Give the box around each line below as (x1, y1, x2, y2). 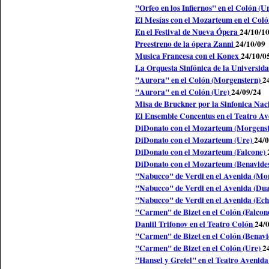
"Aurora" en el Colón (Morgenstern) (135, 74, 262, 86)
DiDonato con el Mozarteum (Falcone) (135, 146, 267, 159)
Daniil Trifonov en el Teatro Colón (135, 218, 255, 231)
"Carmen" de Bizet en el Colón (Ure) (135, 242, 262, 255)
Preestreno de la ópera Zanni (135, 38, 235, 50)
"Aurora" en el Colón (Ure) (135, 86, 231, 98)
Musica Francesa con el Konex (135, 50, 241, 62)
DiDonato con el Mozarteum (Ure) (135, 134, 254, 147)
